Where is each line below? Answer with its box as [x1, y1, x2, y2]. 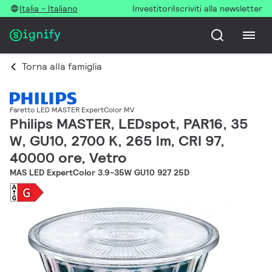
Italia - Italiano [19, 3, 78, 14]
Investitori [132, 3, 173, 14]
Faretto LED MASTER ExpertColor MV [10, 105, 134, 115]
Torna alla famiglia [22, 60, 102, 73]
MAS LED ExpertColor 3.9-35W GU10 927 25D [10, 167, 189, 178]
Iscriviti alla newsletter [173, 3, 262, 14]
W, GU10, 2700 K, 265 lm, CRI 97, [10, 131, 225, 151]
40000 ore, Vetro [10, 148, 127, 168]
